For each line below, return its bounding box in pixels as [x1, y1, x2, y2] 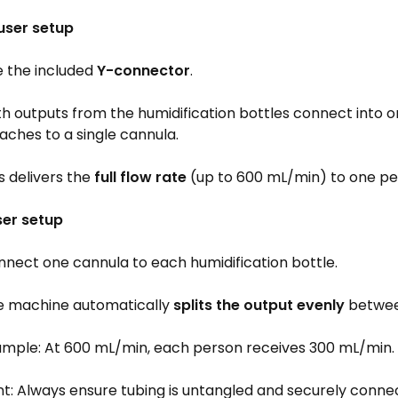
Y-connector [97, 60, 191, 81]
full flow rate [94, 167, 187, 187]
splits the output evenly [173, 295, 346, 315]
